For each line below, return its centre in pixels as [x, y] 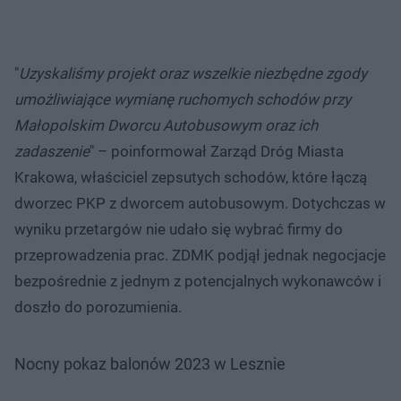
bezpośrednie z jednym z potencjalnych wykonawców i [198, 281]
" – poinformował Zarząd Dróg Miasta [217, 151]
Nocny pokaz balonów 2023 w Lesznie [150, 363]
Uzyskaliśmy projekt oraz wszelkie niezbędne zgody [193, 73]
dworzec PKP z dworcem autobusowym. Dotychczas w [200, 203]
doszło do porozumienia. [98, 307]
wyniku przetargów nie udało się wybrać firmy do [179, 229]
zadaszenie [52, 151]
